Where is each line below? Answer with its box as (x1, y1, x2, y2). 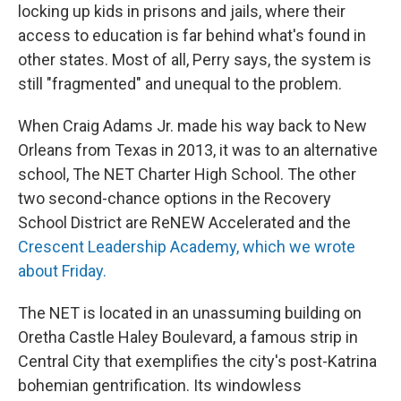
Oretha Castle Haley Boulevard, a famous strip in (18, 328, 358, 346)
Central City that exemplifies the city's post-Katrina (18, 352, 377, 371)
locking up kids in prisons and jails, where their (18, 2, 346, 21)
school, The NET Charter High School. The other (18, 165, 356, 183)
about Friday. (18, 261, 107, 280)
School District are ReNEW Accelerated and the (18, 213, 351, 232)
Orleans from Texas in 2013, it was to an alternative (18, 141, 378, 159)
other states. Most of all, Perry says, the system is (18, 50, 371, 69)
